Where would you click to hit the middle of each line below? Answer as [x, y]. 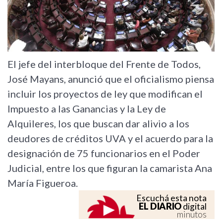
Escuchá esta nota [171, 198]
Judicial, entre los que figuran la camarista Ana [110, 168]
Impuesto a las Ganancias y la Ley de [87, 109]
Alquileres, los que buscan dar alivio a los [98, 124]
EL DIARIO [160, 206]
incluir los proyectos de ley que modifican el [105, 94]
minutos [192, 215]
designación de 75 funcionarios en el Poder [104, 153]
